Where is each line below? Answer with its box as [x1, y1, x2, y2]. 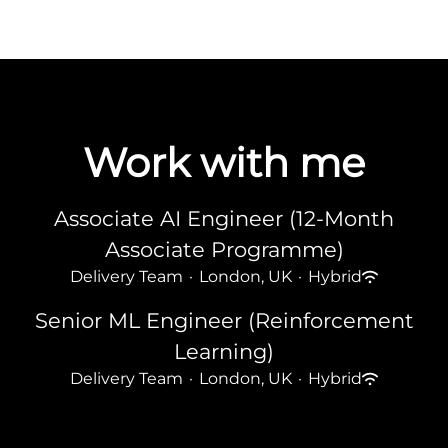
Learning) [174, 339, 274, 364]
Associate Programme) [104, 237, 344, 262]
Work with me [83, 138, 365, 187]
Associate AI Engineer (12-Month [54, 206, 394, 231]
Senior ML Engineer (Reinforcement [34, 308, 414, 333]
